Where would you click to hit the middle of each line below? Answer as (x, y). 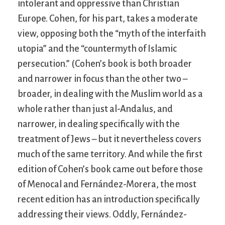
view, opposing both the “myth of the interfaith (112, 33)
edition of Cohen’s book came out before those (110, 169)
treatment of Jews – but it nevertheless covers (109, 139)
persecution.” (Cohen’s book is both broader (105, 64)
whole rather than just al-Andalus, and (95, 109)
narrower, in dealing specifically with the (99, 124)
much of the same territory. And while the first (110, 154)
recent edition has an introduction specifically (109, 199)
